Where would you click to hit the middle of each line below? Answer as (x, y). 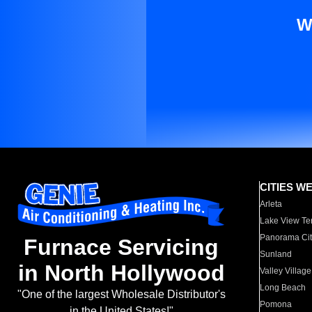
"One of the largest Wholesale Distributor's (121, 295)
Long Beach (283, 288)
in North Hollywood (121, 273)
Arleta (271, 204)
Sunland (276, 254)
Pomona (276, 304)
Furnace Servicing (121, 248)
